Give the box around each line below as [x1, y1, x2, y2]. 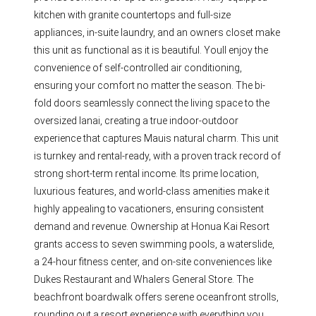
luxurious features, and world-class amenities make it [34, 185, 270, 197]
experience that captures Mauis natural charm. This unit [34, 132, 279, 144]
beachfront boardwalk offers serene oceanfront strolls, [34, 291, 279, 303]
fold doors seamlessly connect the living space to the [34, 97, 270, 109]
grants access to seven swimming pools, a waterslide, [34, 238, 275, 250]
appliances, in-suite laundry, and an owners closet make [34, 26, 281, 38]
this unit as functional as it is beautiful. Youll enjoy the [34, 44, 269, 56]
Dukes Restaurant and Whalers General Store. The [34, 273, 254, 285]
